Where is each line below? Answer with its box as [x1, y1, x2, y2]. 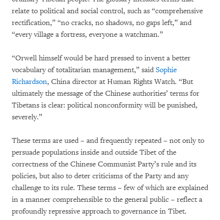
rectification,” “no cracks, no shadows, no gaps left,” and [12, 18, 192, 27]
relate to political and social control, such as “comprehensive [12, 6, 203, 16]
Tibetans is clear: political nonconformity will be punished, [12, 101, 197, 110]
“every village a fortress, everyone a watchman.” [12, 30, 163, 39]
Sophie [156, 65, 177, 75]
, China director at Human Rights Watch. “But [47, 77, 193, 86]
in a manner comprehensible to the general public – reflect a [12, 195, 202, 204]
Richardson [12, 77, 47, 86]
